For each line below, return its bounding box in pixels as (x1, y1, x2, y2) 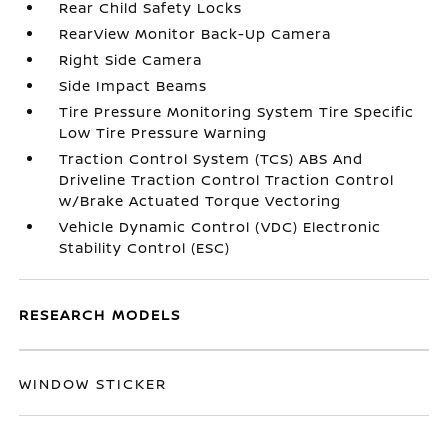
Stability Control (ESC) (59, 238, 231, 257)
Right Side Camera (59, 50, 203, 69)
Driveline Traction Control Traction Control (59, 170, 395, 189)
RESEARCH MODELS (19, 305, 182, 324)
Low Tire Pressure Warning (59, 123, 268, 142)
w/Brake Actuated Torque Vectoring (59, 191, 342, 210)
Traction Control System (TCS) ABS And (59, 149, 364, 168)
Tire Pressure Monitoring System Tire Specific (59, 102, 415, 121)
